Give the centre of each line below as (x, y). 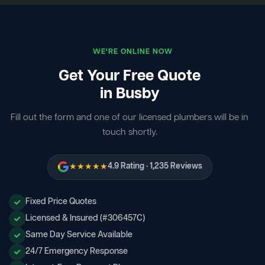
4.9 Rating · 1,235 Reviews (155, 167)
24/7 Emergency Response (77, 252)
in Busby (130, 94)
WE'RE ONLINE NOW (132, 51)
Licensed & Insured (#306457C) (85, 219)
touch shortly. (130, 132)
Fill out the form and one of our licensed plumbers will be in (130, 117)
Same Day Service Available (79, 235)
